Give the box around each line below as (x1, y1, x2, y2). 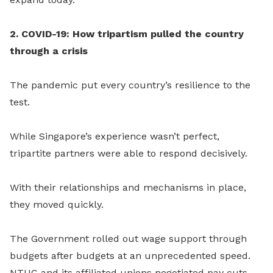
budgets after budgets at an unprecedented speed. (10, 250, 250, 261)
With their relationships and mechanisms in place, (10, 182, 246, 193)
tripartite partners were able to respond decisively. (10, 147, 247, 159)
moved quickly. (33, 199, 104, 210)
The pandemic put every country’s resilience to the (10, 79, 250, 91)
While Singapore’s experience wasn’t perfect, (10, 130, 219, 142)
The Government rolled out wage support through (10, 233, 247, 244)
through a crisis (10, 45, 88, 57)
